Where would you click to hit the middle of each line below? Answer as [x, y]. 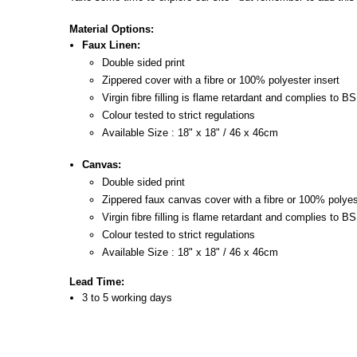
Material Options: [113, 29]
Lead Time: [97, 282]
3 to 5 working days [127, 298]
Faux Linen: [111, 45]
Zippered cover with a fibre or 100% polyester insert [221, 80]
